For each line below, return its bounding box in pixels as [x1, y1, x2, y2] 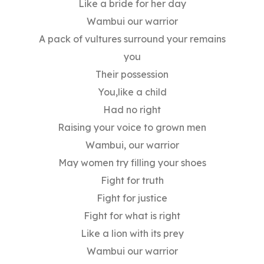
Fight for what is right [84, 210, 180, 222]
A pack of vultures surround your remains [38, 33, 226, 45]
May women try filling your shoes [58, 157, 206, 169]
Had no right [103, 104, 161, 116]
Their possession [95, 68, 169, 81]
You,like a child [97, 86, 167, 98]
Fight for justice [97, 192, 167, 204]
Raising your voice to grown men [58, 121, 206, 134]
